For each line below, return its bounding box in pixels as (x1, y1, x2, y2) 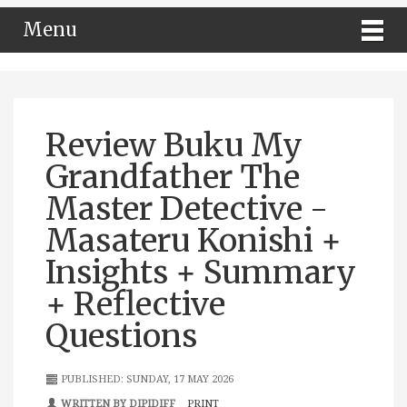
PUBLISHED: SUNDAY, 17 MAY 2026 (58, 371, 233, 385)
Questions (45, 315, 197, 356)
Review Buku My (45, 124, 303, 165)
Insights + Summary (45, 252, 356, 293)
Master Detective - (45, 188, 328, 229)
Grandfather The (45, 156, 300, 197)
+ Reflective (45, 283, 225, 324)
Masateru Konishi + (45, 220, 342, 261)
